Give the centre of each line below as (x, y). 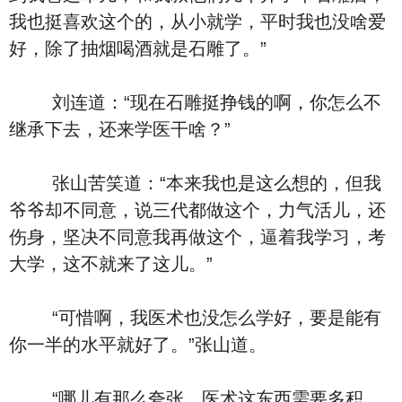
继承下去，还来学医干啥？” (120, 129)
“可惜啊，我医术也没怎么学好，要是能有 (195, 318)
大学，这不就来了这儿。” (111, 264)
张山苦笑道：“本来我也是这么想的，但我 (195, 183)
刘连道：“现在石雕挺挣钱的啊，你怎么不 (195, 102)
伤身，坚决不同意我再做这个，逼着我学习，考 (197, 237)
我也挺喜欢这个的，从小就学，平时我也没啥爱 (197, 22)
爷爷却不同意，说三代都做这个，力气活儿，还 (197, 210)
